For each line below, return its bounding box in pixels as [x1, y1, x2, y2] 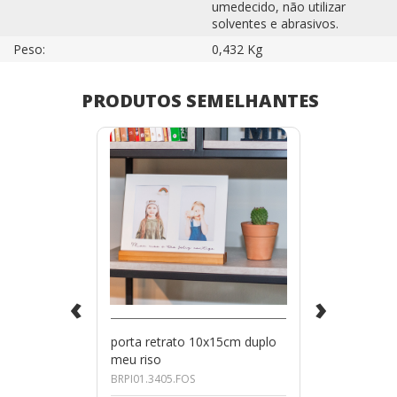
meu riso [111, 350, 161, 368]
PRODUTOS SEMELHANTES [81, 88, 319, 113]
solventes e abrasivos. [212, 14, 339, 32]
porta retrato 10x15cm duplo [111, 332, 276, 350]
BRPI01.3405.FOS [111, 370, 195, 386]
